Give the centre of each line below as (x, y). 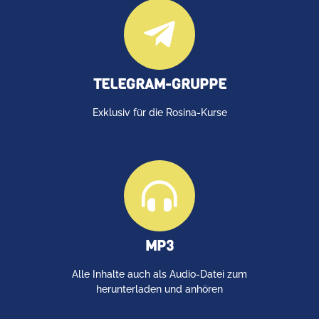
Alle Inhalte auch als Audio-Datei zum (159, 274)
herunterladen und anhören (159, 289)
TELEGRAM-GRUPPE (159, 84)
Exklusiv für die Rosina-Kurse (159, 112)
